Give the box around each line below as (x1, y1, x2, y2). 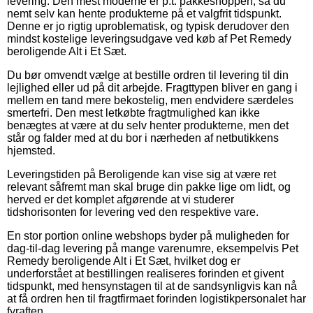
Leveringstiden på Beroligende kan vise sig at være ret (7, 168, 276, 180)
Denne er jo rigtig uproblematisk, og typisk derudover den (7, 20, 289, 32)
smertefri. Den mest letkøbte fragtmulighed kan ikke (7, 106, 260, 119)
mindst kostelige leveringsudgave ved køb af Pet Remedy (7, 32, 291, 45)
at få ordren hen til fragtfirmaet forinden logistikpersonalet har (7, 292, 306, 305)
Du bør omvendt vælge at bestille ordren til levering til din (7, 68, 289, 81)
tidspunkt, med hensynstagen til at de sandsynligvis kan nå (7, 279, 297, 292)
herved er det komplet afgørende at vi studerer (7, 193, 234, 205)
